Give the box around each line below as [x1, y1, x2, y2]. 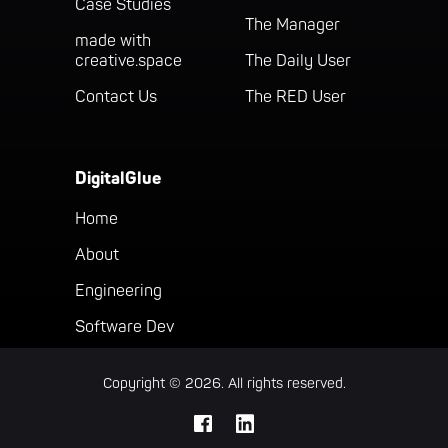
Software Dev [74, 317, 174, 338]
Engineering [74, 281, 162, 302]
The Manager [245, 15, 340, 36]
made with [74, 31, 151, 52]
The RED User [245, 87, 346, 108]
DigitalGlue [74, 168, 161, 190]
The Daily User [245, 51, 351, 72]
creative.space [74, 51, 182, 72]
